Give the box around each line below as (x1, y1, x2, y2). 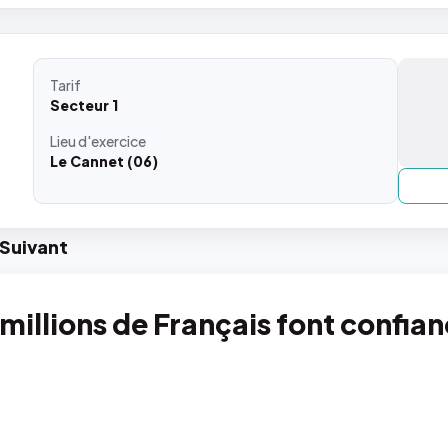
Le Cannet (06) (50, 152, 159, 170)
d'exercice (78, 132, 147, 150)
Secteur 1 (50, 96, 119, 114)
